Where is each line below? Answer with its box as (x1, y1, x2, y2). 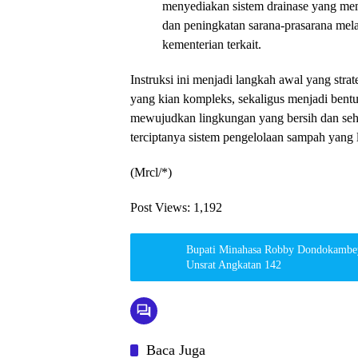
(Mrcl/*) (130, 165, 172, 179)
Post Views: (130, 201, 190, 214)
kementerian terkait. (162, 38, 261, 51)
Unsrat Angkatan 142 (186, 259, 281, 271)
